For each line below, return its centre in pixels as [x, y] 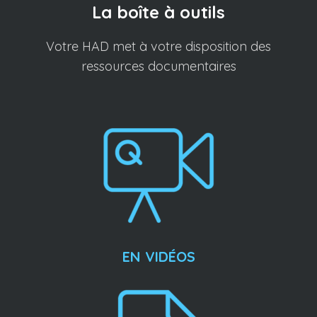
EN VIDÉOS [158, 257]
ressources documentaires [158, 66]
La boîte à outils [158, 12]
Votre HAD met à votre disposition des [158, 46]
